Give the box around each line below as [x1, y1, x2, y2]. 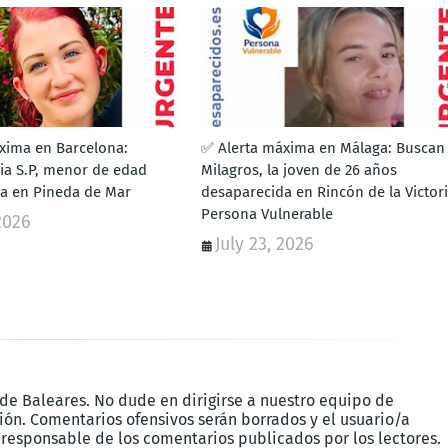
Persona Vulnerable [200, 204, 333, 223]
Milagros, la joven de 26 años [200, 160, 397, 179]
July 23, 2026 [214, 232, 314, 255]
